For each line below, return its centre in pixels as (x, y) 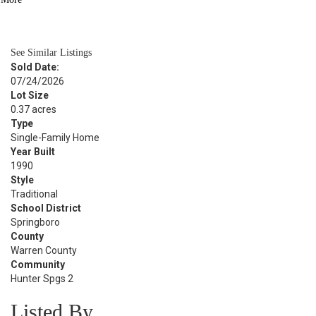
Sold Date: (35, 67)
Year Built (33, 152)
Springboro (35, 222)
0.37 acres (34, 109)
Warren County (44, 250)
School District (46, 208)
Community (38, 265)
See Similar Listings (51, 53)
